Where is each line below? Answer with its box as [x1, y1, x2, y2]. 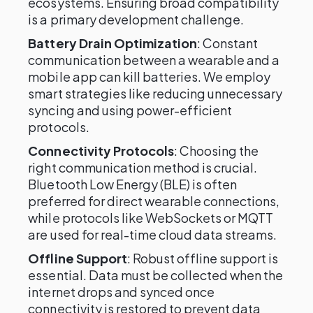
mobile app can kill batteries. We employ [28, 68, 271, 85]
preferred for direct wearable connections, [28, 193, 280, 209]
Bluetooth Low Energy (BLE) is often [28, 176, 238, 192]
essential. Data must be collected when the [28, 267, 284, 283]
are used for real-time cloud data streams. [28, 226, 277, 242]
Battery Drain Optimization [28, 35, 198, 51]
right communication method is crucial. [28, 159, 258, 175]
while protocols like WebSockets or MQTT [28, 210, 274, 226]
